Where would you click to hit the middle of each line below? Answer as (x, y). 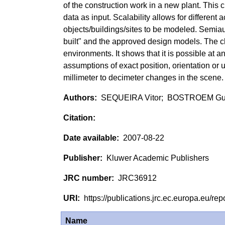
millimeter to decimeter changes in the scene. (143, 77)
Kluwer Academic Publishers (157, 158)
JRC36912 (136, 178)
